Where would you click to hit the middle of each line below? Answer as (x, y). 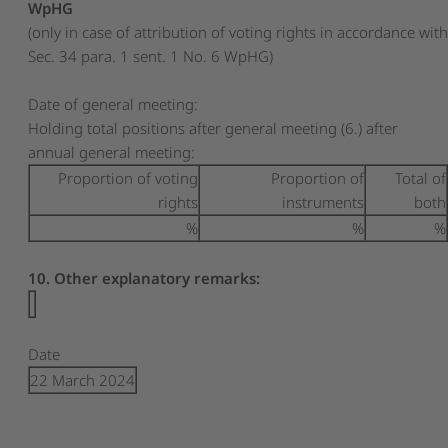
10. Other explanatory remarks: (144, 277)
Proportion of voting (128, 177)
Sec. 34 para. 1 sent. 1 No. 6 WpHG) (151, 55)
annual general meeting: (112, 151)
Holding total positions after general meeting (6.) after (213, 127)
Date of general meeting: (113, 103)
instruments (323, 201)
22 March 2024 (83, 379)
